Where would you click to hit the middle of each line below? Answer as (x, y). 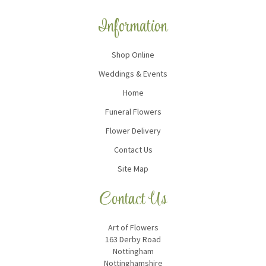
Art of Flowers (133, 227)
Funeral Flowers (133, 111)
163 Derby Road (133, 239)
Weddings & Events (133, 73)
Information (133, 26)
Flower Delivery (133, 130)
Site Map (133, 168)
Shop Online (133, 54)
